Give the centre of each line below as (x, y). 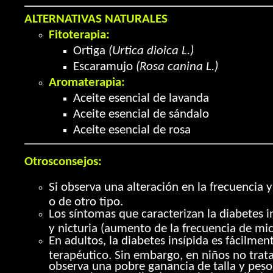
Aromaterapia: (87, 83)
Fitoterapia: (79, 35)
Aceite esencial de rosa (132, 130)
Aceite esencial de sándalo (141, 114)
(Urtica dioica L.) (151, 51)
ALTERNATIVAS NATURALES (96, 19)
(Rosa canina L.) (177, 67)
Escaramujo (105, 67)
